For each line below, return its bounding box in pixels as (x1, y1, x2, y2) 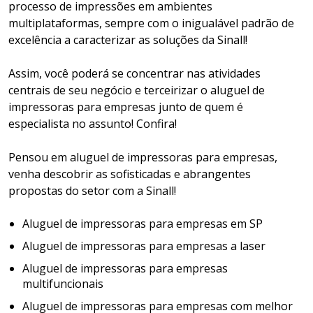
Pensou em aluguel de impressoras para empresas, (8, 150, 277, 166)
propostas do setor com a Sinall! (8, 183, 176, 199)
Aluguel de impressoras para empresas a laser (22, 238, 265, 254)
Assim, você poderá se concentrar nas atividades (8, 66, 261, 82)
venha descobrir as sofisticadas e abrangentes (8, 166, 251, 182)
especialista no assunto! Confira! (8, 116, 177, 132)
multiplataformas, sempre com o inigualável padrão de (8, 15, 294, 31)
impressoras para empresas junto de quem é (8, 99, 243, 115)
